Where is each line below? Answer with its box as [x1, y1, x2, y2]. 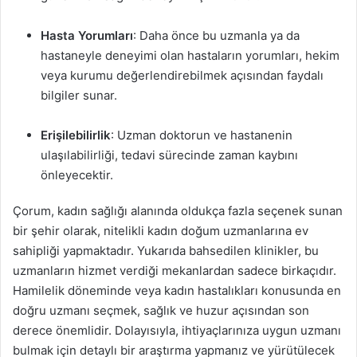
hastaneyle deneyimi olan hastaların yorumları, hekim [41, 48, 339, 63]
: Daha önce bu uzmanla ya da [133, 28, 300, 43]
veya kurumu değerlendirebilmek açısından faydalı [41, 68, 324, 83]
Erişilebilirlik [41, 127, 111, 143]
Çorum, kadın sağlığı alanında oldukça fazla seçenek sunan [13, 203, 343, 218]
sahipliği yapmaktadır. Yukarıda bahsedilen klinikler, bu [13, 243, 319, 258]
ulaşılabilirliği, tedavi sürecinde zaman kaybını [41, 147, 298, 163]
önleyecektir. [41, 167, 113, 182]
